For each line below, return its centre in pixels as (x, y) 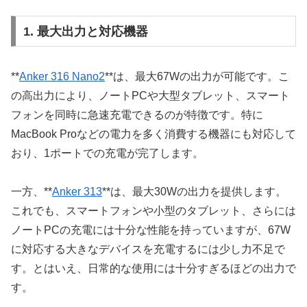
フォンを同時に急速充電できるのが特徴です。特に (137, 114)
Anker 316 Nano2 (62, 76)
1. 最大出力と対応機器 (85, 31)
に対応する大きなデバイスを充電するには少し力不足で (148, 249)
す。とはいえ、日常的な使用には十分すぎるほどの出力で (153, 269)
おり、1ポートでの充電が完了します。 (107, 153)
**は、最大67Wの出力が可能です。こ (197, 76)
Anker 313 (77, 192)
